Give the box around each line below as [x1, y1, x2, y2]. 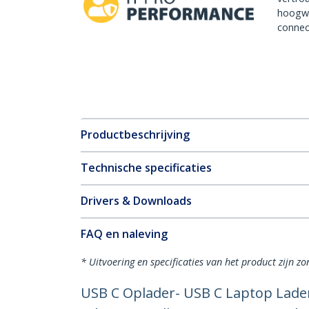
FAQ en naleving [81, 226, 168, 241]
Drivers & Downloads [81, 193, 192, 208]
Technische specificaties [81, 160, 212, 175]
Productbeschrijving [81, 127, 190, 142]
